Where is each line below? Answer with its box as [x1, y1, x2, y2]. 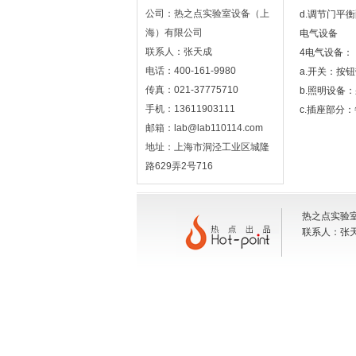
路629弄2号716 [145, 161, 213, 172]
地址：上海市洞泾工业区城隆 [145, 141, 269, 153]
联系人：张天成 [145, 46, 212, 57]
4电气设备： [300, 47, 353, 58]
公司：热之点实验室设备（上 [145, 8, 269, 19]
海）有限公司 [145, 27, 203, 38]
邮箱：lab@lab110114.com [145, 122, 263, 133]
